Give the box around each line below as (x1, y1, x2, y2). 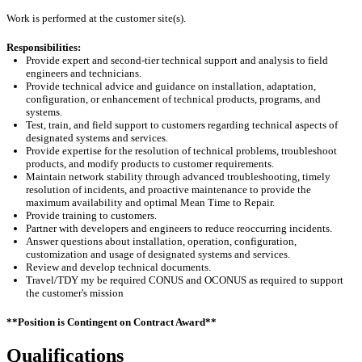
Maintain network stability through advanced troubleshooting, (26, 170, 302, 183)
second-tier (111, 53, 159, 66)
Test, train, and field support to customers (26, 118, 208, 131)
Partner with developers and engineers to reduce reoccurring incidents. (26, 221, 335, 234)
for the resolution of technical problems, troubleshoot (102, 144, 337, 157)
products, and (26, 157, 87, 170)
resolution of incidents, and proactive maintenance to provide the (26, 183, 311, 196)
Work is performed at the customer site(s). (6, 11, 186, 24)
